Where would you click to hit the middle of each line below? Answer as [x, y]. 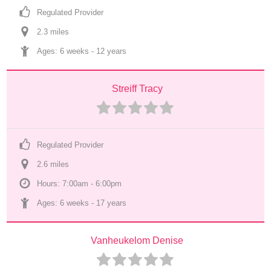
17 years [112, 203]
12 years [112, 51]
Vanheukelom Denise [137, 240]
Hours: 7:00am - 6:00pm [80, 184]
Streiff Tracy [137, 89]
